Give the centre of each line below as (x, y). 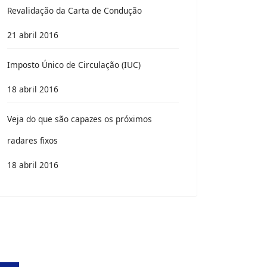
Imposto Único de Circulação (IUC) (74, 65)
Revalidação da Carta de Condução (74, 10)
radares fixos (32, 140)
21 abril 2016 (33, 35)
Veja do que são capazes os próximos (80, 119)
